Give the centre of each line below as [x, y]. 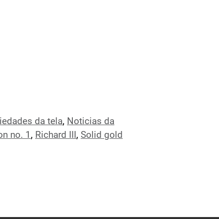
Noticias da [91, 121]
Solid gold [102, 135]
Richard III [56, 135]
